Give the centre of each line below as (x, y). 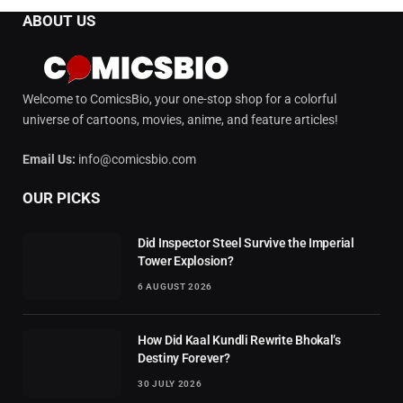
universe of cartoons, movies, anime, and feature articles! (180, 119)
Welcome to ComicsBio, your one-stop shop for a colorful (179, 99)
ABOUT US (59, 20)
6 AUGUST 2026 (175, 286)
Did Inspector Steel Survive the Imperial (246, 242)
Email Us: (49, 159)
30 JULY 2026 (170, 383)
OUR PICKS (61, 197)
